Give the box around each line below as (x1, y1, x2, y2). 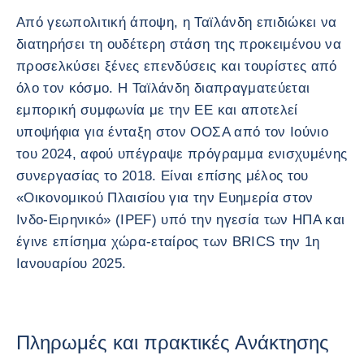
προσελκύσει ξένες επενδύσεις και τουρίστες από (16, 58, 337, 74)
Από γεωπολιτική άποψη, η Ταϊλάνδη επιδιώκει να (16, 14, 337, 30)
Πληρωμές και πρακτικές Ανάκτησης (16, 331, 329, 353)
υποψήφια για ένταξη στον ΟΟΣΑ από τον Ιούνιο (16, 123, 328, 140)
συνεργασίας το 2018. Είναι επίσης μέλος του (16, 167, 309, 184)
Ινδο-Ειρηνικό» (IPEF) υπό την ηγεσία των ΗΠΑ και (16, 211, 345, 227)
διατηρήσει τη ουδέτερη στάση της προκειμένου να (16, 36, 341, 52)
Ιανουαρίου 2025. (16, 255, 127, 271)
